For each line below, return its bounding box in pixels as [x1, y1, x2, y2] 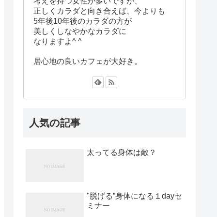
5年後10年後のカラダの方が [33, 16, 132, 26]
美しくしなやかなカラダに [33, 27, 126, 36]
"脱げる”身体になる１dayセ [87, 192, 182, 201]
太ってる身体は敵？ [87, 148, 156, 157]
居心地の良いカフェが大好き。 [33, 56, 142, 65]
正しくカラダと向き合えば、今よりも [33, 6, 165, 15]
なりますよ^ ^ [33, 37, 82, 46]
